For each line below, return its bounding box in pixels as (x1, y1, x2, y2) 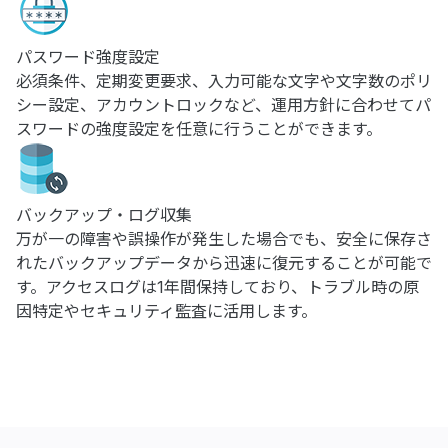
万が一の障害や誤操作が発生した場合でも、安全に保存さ (16, 229, 432, 249)
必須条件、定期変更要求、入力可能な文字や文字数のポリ (16, 71, 432, 91)
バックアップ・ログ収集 (16, 205, 192, 225)
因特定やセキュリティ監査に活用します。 (16, 301, 317, 321)
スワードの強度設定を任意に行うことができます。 (16, 119, 382, 139)
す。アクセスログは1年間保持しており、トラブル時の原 (16, 277, 419, 297)
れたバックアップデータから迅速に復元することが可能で (16, 253, 432, 273)
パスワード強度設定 (16, 47, 160, 67)
